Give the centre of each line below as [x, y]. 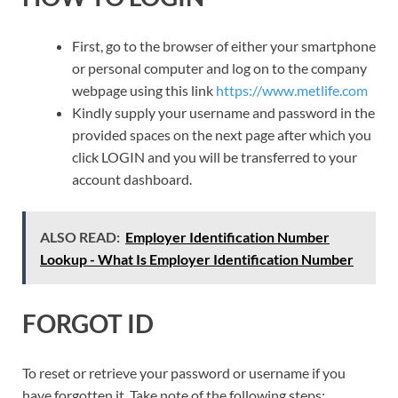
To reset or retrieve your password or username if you [184, 372]
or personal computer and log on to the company [219, 68]
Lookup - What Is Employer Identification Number [197, 259]
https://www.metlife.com [292, 91]
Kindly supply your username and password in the [223, 113]
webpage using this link [144, 91]
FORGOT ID [88, 323]
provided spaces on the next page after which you [222, 135]
